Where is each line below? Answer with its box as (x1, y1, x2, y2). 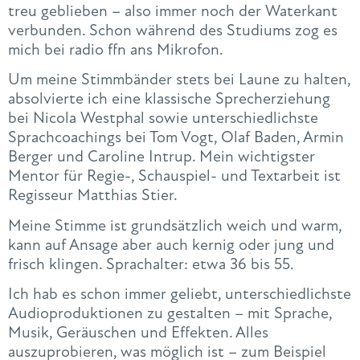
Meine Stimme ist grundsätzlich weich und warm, (8, 215, 342, 235)
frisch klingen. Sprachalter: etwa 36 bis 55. (8, 253, 294, 274)
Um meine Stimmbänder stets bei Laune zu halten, (8, 69, 350, 90)
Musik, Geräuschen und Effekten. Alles (8, 322, 268, 343)
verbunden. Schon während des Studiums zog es (8, 19, 337, 40)
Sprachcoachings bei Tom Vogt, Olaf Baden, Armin (8, 127, 344, 148)
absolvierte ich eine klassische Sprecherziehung (8, 88, 330, 109)
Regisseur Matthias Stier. (8, 185, 178, 206)
